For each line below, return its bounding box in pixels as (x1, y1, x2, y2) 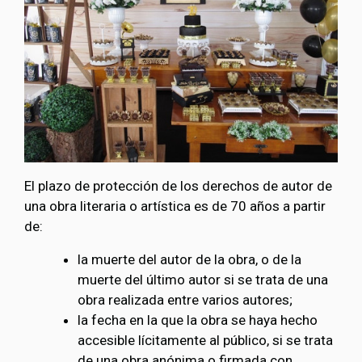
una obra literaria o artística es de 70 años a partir (24, 197, 326, 214)
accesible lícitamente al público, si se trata (77, 331, 333, 348)
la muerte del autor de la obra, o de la (77, 250, 301, 267)
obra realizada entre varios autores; (77, 291, 293, 308)
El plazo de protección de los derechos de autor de (24, 177, 332, 194)
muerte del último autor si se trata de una (77, 271, 328, 288)
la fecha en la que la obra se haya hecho (77, 311, 318, 328)
